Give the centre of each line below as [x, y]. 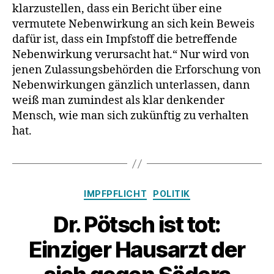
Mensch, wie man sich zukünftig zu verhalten [131, 116]
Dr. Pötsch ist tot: [137, 224]
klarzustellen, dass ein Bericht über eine [117, 9]
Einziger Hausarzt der [137, 249]
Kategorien [164, 191]
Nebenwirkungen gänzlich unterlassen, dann [131, 85]
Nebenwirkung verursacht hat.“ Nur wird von [131, 55]
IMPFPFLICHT [116, 194]
